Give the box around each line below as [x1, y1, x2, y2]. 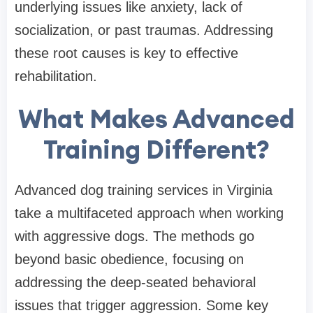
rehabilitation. [15, 68, 97, 85]
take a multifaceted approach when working [15, 205, 284, 221]
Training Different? [43, 133, 270, 166]
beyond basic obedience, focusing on [15, 252, 244, 268]
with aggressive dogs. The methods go [15, 228, 254, 245]
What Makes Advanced [18, 103, 295, 136]
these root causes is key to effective [15, 45, 238, 61]
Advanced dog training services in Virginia [15, 182, 272, 198]
